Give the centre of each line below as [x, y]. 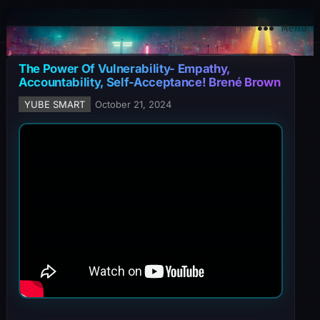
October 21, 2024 [133, 104]
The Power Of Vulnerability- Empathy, [124, 69]
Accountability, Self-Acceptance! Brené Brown [149, 82]
